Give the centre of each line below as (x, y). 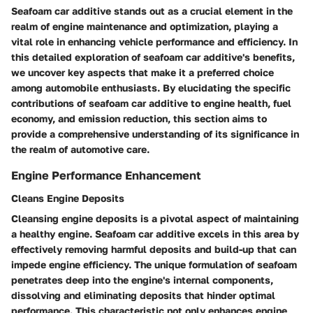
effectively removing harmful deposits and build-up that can (154, 249)
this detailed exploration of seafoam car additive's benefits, (153, 57)
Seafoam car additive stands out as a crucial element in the (152, 11)
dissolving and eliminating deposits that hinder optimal (143, 295)
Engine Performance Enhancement (106, 176)
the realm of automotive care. (80, 150)
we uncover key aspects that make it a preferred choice (143, 73)
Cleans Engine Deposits (68, 198)
